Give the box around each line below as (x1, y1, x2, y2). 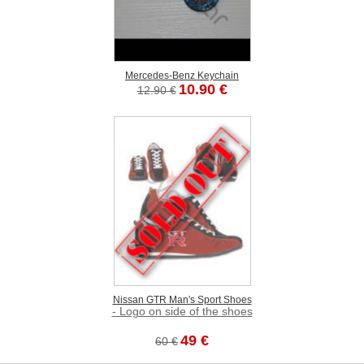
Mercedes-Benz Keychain (125, 70, 239, 81)
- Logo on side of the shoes (111, 305, 253, 318)
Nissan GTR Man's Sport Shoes (112, 294, 252, 305)
